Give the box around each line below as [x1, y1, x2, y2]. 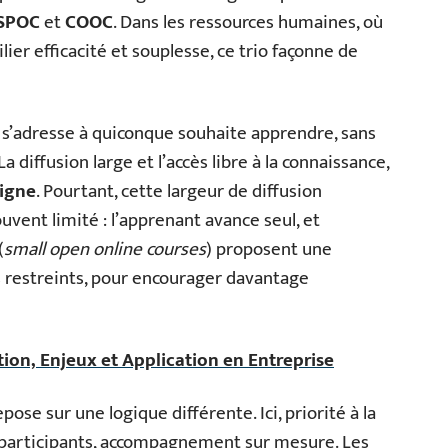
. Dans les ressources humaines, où [113, 7, 383, 38]
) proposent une [206, 234, 332, 265]
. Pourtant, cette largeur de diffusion [36, 176, 322, 207]
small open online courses [4, 234, 206, 265]
